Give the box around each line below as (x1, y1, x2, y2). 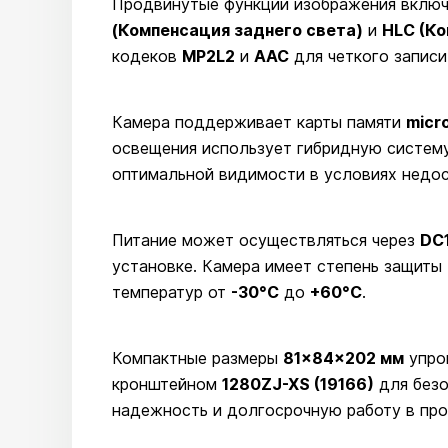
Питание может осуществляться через (112, 230, 420, 250)
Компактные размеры (112, 348, 283, 368)
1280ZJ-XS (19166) (222, 374, 374, 394)
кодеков (112, 46, 182, 66)
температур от (112, 282, 231, 302)
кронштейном (112, 374, 222, 394)
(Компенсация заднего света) (112, 20, 363, 40)
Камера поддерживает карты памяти (112, 112, 406, 132)
